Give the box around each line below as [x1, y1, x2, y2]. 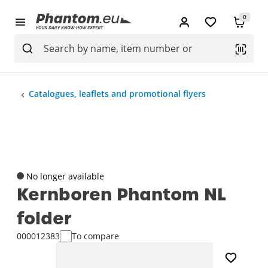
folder [17, 206, 72, 230]
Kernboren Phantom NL [17, 182, 226, 206]
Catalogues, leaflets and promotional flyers [29, 88, 206, 100]
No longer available [26, 170, 104, 182]
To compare [72, 230, 119, 242]
